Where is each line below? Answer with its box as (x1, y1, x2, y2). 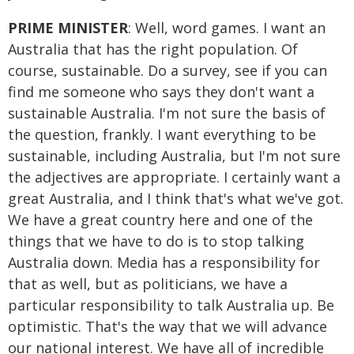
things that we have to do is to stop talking (8, 232, 304, 250)
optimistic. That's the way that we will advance (8, 317, 327, 336)
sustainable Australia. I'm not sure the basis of (8, 104, 326, 122)
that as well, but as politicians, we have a (8, 274, 288, 293)
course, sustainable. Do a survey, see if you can (8, 61, 327, 80)
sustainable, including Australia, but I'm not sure (8, 146, 341, 165)
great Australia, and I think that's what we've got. (8, 189, 344, 208)
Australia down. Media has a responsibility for (8, 253, 320, 272)
